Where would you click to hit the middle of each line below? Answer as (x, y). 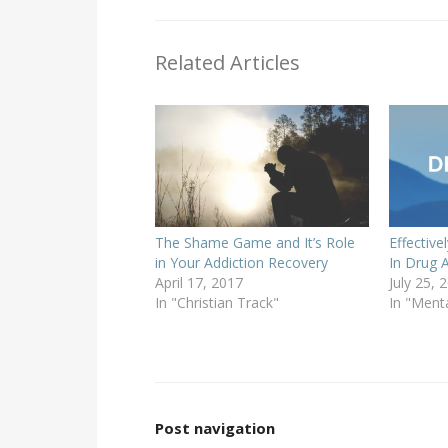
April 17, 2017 (198, 283)
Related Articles (227, 62)
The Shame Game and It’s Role (254, 243)
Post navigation (214, 428)
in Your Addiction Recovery (241, 263)
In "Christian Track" (216, 303)
